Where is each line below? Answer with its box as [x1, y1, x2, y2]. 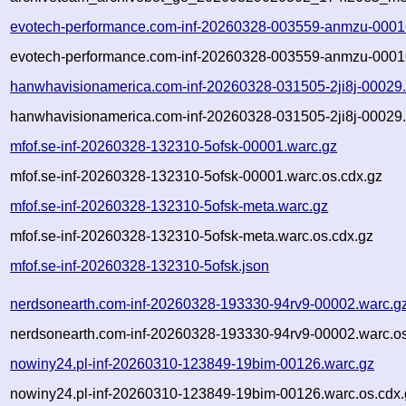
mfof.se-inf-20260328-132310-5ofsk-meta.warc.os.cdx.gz [10, 227, 374, 244]
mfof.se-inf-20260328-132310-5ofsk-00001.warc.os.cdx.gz [10, 168, 383, 184]
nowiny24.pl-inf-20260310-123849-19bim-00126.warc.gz [10, 355, 375, 372]
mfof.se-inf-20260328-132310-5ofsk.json [10, 257, 270, 274]
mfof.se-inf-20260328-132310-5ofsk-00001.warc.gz [10, 138, 338, 154]
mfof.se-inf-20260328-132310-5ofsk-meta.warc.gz [10, 198, 329, 214]
